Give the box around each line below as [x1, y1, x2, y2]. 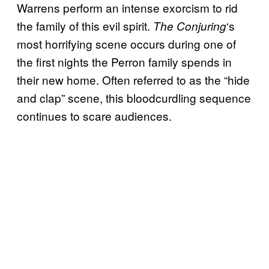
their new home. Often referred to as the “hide [17, 71, 250, 88]
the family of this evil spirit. [17, 17, 153, 34]
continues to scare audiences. [17, 107, 172, 124]
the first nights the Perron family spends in [17, 53, 232, 70]
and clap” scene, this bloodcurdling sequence [17, 89, 251, 106]
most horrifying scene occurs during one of [17, 35, 236, 52]
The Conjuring [153, 17, 226, 34]
